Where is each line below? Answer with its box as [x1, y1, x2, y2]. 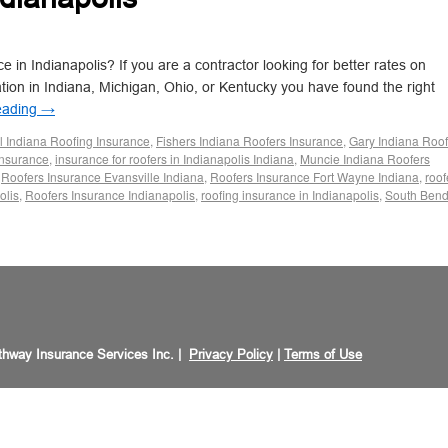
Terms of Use [284, 347, 362, 362]
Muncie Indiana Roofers [300, 150, 430, 167]
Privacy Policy [189, 347, 273, 362]
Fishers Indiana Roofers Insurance [156, 132, 343, 149]
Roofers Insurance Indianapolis [25, 186, 195, 203]
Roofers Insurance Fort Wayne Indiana [210, 168, 419, 185]
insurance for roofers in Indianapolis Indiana [55, 150, 294, 167]
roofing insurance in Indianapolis [201, 186, 379, 203]
